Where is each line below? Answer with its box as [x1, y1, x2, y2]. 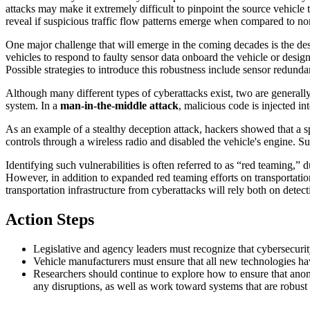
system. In [6, 100, 50, 112]
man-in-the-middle [60, 100, 147, 112]
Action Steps [6, 210, 94, 228]
